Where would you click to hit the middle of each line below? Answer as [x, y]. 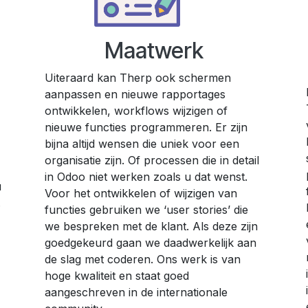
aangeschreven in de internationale [136, 292]
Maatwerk [154, 50]
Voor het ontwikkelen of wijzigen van [141, 193]
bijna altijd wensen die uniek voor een [142, 143]
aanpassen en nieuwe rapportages [135, 94]
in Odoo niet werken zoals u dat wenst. [146, 176]
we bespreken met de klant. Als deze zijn [151, 226]
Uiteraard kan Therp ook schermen [138, 77]
